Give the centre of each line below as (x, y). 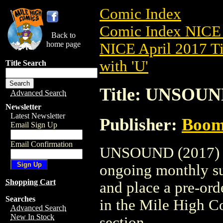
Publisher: (141, 124)
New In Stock (32, 217)
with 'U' (124, 66)
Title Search (26, 63)
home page (63, 44)
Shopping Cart (31, 182)
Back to (63, 35)
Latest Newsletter (38, 116)
